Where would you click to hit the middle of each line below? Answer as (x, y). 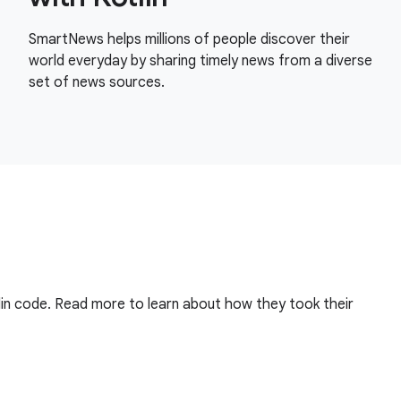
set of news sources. (97, 82)
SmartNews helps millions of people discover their (189, 39)
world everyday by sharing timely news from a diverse (200, 61)
